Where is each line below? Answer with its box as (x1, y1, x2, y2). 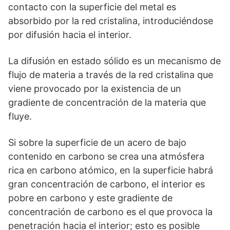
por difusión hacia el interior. (8, 29, 131, 40)
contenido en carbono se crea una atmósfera (8, 151, 204, 162)
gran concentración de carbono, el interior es (8, 179, 205, 189)
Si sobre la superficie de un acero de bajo (8, 137, 186, 148)
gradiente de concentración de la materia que (8, 97, 206, 108)
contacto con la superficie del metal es (8, 2, 176, 12)
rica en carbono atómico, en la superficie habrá (8, 165, 213, 176)
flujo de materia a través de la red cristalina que (8, 69, 213, 80)
